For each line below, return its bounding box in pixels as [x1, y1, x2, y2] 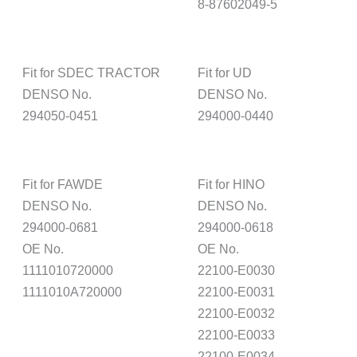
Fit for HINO [198, 176, 265, 191]
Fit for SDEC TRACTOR [22, 65, 161, 80]
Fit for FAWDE [22, 176, 104, 191]
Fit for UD [198, 65, 253, 80]
